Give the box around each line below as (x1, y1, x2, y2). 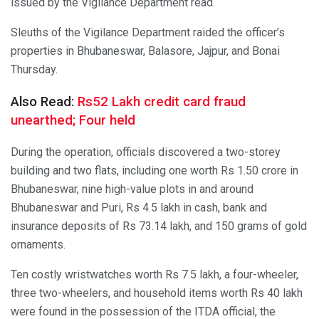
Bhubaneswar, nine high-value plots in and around (11, 182, 253, 196)
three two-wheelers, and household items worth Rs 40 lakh (11, 286, 303, 300)
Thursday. (11, 63, 58, 77)
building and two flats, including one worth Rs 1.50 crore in (11, 163, 298, 177)
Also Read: (11, 94, 78, 110)
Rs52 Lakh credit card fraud (78, 94, 246, 110)
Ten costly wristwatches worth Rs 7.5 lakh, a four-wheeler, (11, 267, 298, 281)
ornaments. (11, 237, 66, 251)
